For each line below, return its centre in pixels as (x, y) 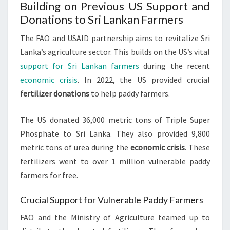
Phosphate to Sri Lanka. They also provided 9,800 (115, 134)
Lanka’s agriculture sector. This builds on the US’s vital (115, 52)
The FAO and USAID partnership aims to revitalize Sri (115, 38)
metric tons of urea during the (75, 148)
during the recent (175, 66)
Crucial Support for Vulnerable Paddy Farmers (112, 200)
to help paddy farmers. (130, 94)
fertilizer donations (55, 94)
